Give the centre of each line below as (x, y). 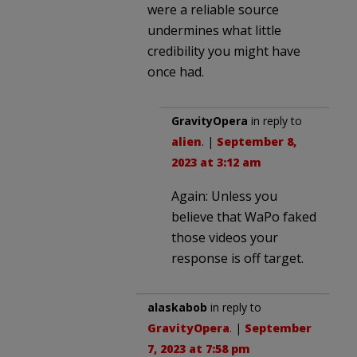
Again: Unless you (224, 196)
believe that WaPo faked (244, 216)
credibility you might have (224, 51)
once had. (176, 71)
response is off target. (237, 258)
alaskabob (177, 307)
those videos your (225, 237)
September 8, (257, 141)
